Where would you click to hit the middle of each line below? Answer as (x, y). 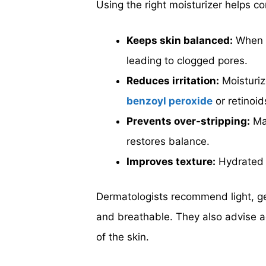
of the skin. (123, 237)
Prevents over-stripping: (188, 121)
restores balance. (168, 141)
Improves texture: (171, 161)
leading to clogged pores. (187, 60)
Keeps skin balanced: (180, 40)
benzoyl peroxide (170, 101)
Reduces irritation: (173, 80)
